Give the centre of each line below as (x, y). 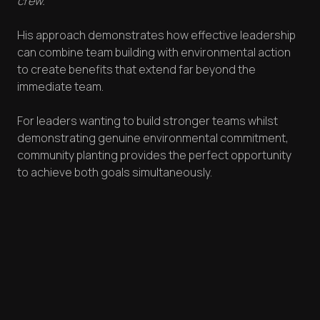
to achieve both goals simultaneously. (115, 172)
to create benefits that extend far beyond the (136, 70)
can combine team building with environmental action (154, 52)
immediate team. (60, 87)
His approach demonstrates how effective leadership (156, 35)
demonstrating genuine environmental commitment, (153, 138)
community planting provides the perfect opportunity (154, 155)
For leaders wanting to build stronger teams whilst (147, 121)
